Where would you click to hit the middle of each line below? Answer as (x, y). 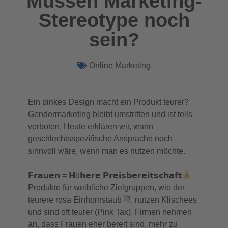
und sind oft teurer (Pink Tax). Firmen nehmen (110, 212)
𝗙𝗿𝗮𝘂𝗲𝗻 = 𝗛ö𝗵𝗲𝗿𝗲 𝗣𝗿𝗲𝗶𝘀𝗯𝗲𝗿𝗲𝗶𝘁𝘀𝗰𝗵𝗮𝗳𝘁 (105, 175)
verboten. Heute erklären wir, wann (91, 126)
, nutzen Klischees (164, 199)
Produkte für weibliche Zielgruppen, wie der (106, 187)
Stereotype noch (114, 20)
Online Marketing (120, 65)
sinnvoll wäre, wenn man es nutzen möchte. (107, 151)
